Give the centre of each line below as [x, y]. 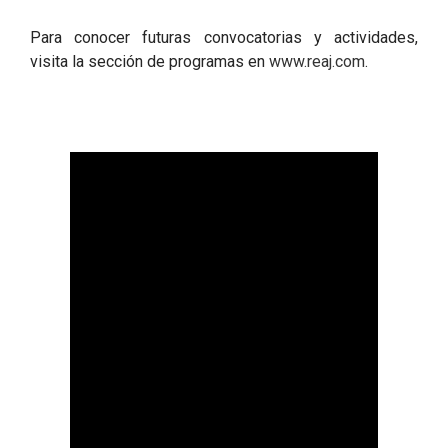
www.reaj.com [317, 61]
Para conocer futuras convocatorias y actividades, [224, 37]
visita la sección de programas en [149, 61]
